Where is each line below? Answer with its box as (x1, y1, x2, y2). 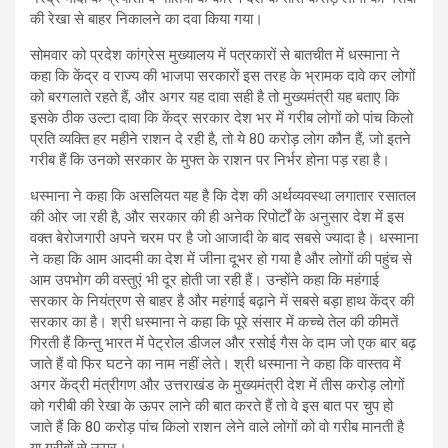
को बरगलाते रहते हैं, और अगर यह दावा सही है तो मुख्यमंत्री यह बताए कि (30, 87, 399, 106)
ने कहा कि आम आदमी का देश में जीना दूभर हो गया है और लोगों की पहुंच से (30, 249, 412, 268)
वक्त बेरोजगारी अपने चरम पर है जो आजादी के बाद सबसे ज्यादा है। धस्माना (30, 228, 418, 247)
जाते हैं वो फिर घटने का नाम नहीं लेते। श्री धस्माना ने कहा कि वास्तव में (30, 354, 401, 373)
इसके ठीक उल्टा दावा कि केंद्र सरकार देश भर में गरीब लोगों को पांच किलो (30, 108, 413, 127)
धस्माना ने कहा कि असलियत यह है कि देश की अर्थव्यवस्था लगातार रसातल (30, 186, 416, 205)
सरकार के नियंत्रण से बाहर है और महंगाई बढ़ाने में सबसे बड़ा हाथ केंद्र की (30, 291, 414, 310)
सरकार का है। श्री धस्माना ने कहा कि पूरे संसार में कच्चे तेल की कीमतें (30, 312, 398, 331)
